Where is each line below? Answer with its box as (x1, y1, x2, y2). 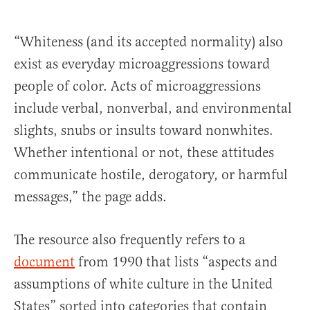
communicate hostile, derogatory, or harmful (14, 165, 288, 183)
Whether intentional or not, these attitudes (14, 143, 274, 161)
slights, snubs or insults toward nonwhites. (14, 121, 273, 139)
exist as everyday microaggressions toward (14, 55, 270, 73)
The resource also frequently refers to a (14, 230, 246, 248)
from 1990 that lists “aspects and (75, 253, 277, 271)
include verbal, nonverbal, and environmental (14, 99, 292, 117)
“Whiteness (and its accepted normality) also (14, 33, 283, 51)
